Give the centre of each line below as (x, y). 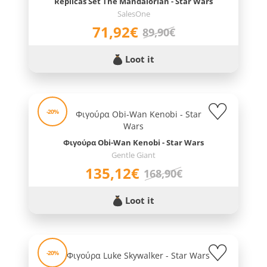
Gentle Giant (133, 155)
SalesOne (133, 14)
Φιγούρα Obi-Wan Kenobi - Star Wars (133, 143)
